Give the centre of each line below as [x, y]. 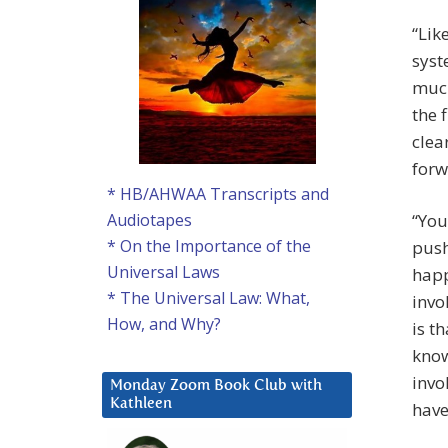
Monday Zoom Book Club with [216, 386]
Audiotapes [149, 220]
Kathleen [141, 404]
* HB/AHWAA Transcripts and [218, 194]
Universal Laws [163, 272]
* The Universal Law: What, [208, 298]
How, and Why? [164, 324]
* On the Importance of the [209, 246]
